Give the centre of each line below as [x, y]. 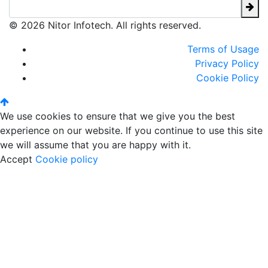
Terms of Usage [223, 49]
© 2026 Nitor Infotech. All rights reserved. [105, 25]
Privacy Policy [227, 63]
